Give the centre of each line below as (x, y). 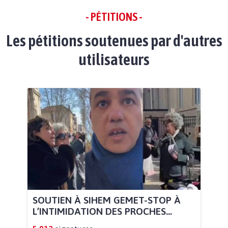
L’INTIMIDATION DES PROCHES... (102, 211)
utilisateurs (114, 60)
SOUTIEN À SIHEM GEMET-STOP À (107, 200)
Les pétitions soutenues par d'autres (114, 41)
